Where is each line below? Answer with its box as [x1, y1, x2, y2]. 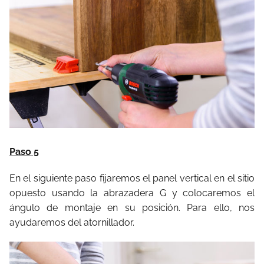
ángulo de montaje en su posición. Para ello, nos [9, 202, 255, 214]
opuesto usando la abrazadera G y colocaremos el [9, 187, 255, 199]
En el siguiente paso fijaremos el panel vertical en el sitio [9, 173, 255, 184]
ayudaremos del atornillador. [9, 217, 134, 229]
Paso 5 [9, 146, 39, 158]
